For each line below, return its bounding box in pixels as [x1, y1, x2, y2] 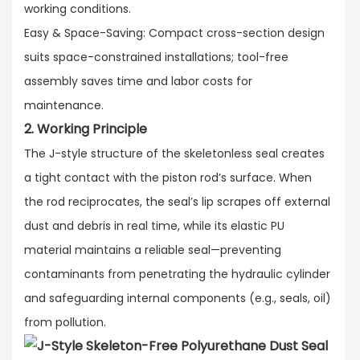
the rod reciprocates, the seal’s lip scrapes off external [24, 193, 330, 210]
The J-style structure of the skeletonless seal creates [24, 145, 325, 162]
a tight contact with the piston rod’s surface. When [24, 169, 312, 186]
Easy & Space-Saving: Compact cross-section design [24, 24, 325, 41]
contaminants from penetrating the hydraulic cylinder [24, 265, 330, 282]
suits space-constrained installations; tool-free [24, 48, 288, 65]
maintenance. [24, 96, 104, 113]
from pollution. [24, 313, 106, 330]
